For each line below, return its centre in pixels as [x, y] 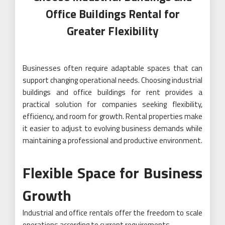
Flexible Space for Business [113, 173]
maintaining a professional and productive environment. [113, 140]
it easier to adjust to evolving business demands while [113, 128]
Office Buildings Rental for [113, 14]
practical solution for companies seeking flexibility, [113, 104]
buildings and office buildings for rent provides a [113, 92]
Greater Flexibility [113, 31]
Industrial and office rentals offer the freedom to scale [113, 213]
